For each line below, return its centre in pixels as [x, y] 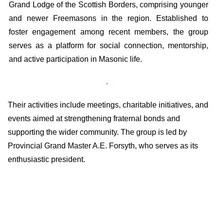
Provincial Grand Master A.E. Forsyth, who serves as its [103, 146]
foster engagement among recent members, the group [109, 32]
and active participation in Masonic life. [76, 59]
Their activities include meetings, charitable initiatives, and [108, 105]
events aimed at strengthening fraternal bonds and [94, 119]
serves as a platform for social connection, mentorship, [109, 46]
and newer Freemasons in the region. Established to [109, 18]
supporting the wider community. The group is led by [97, 132]
